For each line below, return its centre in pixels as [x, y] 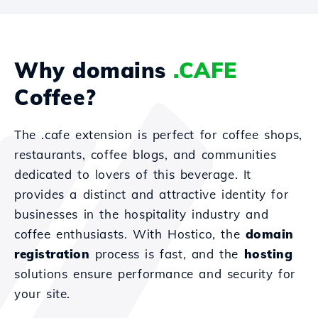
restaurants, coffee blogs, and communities [146, 154]
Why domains [94, 70]
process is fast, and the [167, 254]
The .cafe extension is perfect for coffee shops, [158, 135]
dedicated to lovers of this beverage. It [133, 174]
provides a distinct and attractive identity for [152, 194]
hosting [268, 254]
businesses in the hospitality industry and [142, 214]
